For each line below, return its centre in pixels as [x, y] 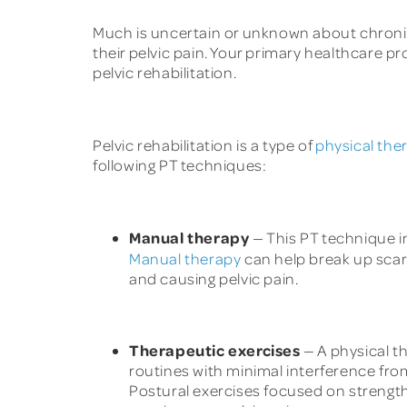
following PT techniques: [180, 165]
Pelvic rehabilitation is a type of [204, 145]
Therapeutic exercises [215, 349]
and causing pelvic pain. [216, 279]
